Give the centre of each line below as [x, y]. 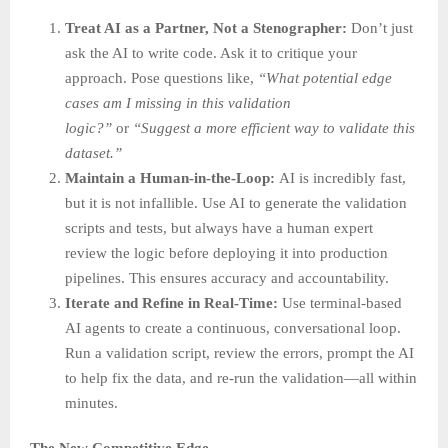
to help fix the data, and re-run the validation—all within [241, 377]
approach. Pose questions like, [161, 77]
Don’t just [380, 27]
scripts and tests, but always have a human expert [219, 227]
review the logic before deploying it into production [226, 252]
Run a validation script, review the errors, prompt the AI [239, 352]
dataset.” [93, 152]
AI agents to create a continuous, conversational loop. [233, 327]
